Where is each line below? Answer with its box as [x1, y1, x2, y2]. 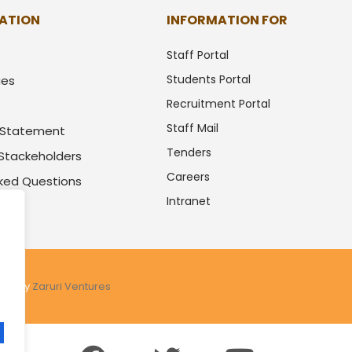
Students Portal [167, 71, 251, 87]
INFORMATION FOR [167, 11, 288, 29]
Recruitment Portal [167, 96, 270, 112]
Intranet [167, 193, 211, 209]
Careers [167, 169, 210, 185]
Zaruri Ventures [32, 279, 111, 294]
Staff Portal [167, 47, 229, 63]
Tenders [167, 145, 211, 160]
